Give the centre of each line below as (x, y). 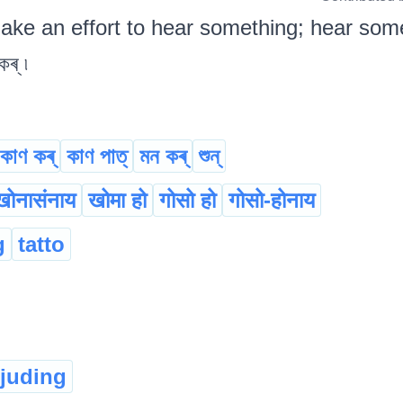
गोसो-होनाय (272, 201)
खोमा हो (117, 201)
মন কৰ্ (163, 157)
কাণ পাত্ (97, 157)
